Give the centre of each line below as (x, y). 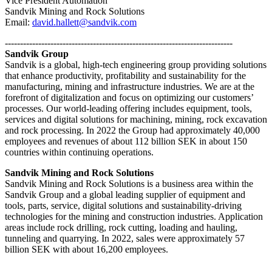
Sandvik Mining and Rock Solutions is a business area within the (129, 183)
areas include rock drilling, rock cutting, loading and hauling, (121, 227)
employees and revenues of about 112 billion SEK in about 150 (126, 141)
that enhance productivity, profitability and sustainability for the (125, 75)
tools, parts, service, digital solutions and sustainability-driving (123, 205)
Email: (19, 22)
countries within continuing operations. (79, 152)
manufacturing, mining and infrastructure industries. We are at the (130, 86)
